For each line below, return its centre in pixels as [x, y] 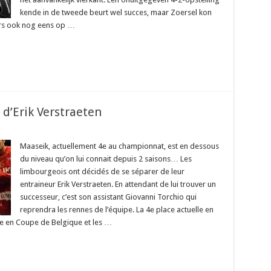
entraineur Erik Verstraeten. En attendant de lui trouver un [118, 184]
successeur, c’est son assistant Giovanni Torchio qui [108, 197]
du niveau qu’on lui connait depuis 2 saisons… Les [106, 159]
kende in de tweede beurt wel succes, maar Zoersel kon [116, 12]
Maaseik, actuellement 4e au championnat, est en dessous [119, 146]
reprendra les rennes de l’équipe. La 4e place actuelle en [116, 210]
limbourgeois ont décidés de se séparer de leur [102, 171]
